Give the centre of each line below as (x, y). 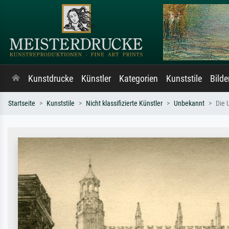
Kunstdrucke (51, 79)
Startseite (22, 104)
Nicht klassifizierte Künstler (124, 104)
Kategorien (139, 79)
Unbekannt (189, 104)
